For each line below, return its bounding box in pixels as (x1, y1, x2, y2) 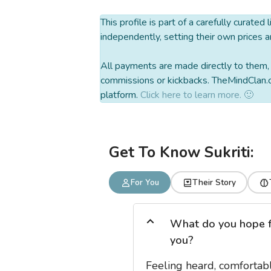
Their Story (192, 176, 236, 188)
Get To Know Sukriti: (109, 142, 253, 163)
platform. (100, 88, 140, 102)
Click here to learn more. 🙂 (140, 88, 253, 102)
